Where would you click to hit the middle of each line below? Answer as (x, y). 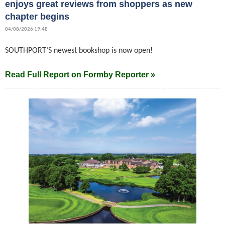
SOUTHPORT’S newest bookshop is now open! (80, 50)
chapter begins (37, 16)
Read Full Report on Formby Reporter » (80, 74)
